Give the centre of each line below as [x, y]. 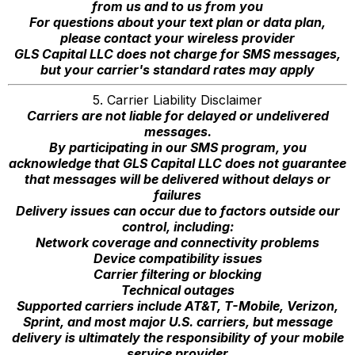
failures [177, 195]
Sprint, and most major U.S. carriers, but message [177, 322]
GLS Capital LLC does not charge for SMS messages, [177, 54]
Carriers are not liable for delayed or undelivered [177, 116]
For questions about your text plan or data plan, [177, 22]
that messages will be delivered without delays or [177, 179]
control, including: [177, 227]
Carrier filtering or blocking [177, 274]
